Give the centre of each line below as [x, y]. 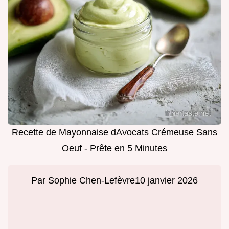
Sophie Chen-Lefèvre [91, 181]
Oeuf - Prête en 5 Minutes [114, 148]
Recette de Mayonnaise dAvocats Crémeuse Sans [114, 133]
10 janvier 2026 [166, 181]
